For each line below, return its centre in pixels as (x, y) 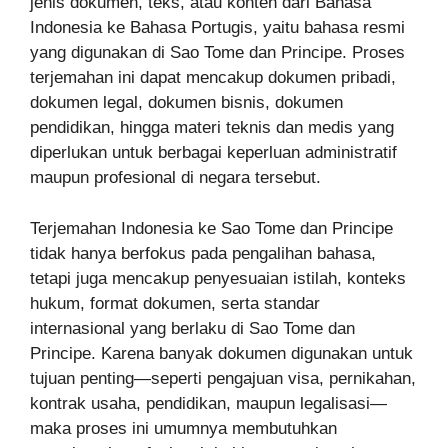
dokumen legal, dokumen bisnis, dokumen (186, 103)
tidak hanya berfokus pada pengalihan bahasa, (203, 253)
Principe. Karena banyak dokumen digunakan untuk (221, 353)
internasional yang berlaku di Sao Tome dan (192, 328)
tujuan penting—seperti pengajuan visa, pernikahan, (223, 378)
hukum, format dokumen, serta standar (175, 303)
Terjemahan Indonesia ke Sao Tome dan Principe (211, 228)
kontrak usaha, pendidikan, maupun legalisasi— (208, 403)
